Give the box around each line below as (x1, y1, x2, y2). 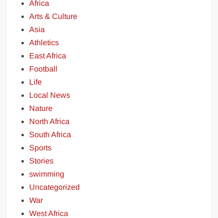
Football (29, 65, 58, 73)
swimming (29, 170, 65, 179)
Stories (29, 157, 54, 165)
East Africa (29, 52, 67, 60)
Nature (29, 104, 53, 113)
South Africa (29, 130, 72, 139)
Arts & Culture (29, 12, 78, 21)
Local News (29, 91, 71, 100)
